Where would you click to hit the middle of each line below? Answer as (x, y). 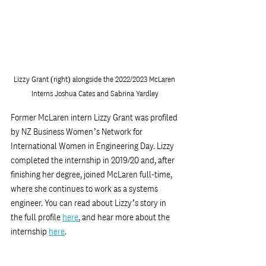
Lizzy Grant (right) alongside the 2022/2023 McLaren (95, 79)
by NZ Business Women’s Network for (77, 131)
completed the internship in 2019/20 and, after (94, 160)
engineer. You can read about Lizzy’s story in (89, 202)
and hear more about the (126, 217)
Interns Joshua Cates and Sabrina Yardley (95, 93)
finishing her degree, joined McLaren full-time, (92, 174)
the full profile (37, 217)
